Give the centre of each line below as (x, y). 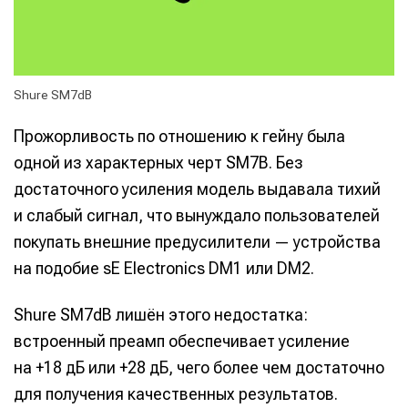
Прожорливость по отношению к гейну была (179, 136)
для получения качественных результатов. (176, 394)
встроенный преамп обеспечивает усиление (182, 342)
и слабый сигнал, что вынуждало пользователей (197, 215)
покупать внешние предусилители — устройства (197, 241)
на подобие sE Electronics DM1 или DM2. (164, 268)
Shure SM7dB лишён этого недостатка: (161, 315)
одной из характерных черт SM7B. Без (158, 162)
